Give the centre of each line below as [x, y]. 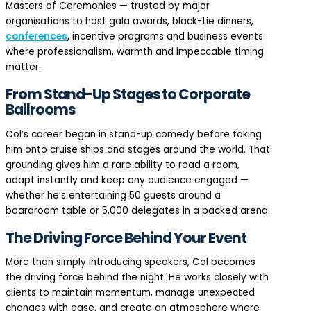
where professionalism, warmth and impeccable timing [135, 51]
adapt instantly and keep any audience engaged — [127, 180]
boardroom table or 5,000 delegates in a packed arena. [138, 210]
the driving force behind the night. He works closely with [137, 278]
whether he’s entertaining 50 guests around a [113, 195]
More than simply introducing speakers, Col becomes [131, 262]
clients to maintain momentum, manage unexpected [130, 293]
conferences [36, 36]
